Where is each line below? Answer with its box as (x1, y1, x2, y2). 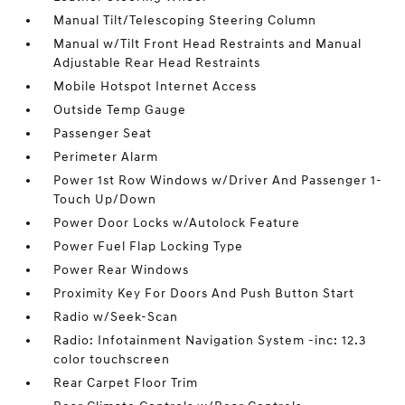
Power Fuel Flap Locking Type (53, 239, 244, 254)
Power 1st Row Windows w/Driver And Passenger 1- (53, 173, 383, 188)
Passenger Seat (53, 126, 153, 141)
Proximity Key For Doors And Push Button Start (53, 286, 355, 301)
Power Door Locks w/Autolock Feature (53, 215, 301, 231)
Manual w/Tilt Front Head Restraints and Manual (53, 36, 363, 52)
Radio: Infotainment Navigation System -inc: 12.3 (53, 333, 367, 348)
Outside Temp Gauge (53, 102, 187, 118)
